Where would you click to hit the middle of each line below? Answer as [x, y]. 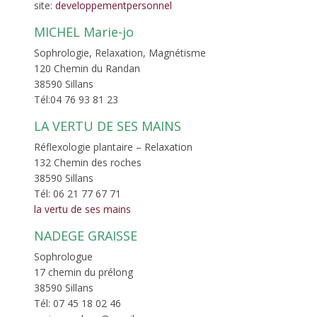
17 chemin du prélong [83, 272]
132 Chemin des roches [88, 162]
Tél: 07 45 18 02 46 [77, 303]
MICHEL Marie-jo [84, 31]
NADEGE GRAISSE [86, 235]
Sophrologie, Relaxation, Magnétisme [120, 52]
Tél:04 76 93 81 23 [76, 99]
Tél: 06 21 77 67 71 [77, 193]
